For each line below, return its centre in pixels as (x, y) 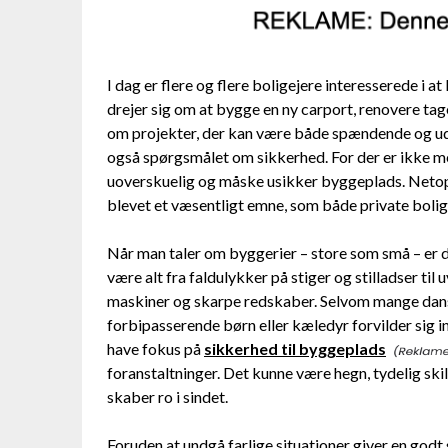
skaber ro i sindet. (167, 397)
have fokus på (155, 349)
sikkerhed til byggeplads (295, 349)
